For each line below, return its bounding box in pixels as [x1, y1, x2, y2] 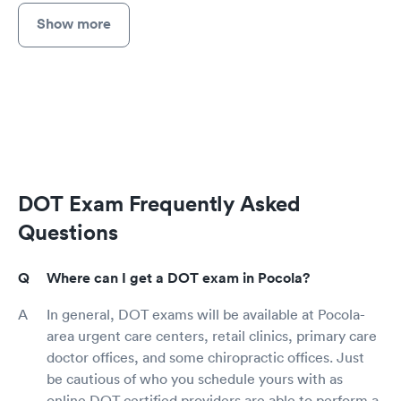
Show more [37, 13, 111, 33]
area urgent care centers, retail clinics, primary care [47, 327, 377, 345]
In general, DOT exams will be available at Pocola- [47, 305, 365, 323]
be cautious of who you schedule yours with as [47, 370, 343, 388]
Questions [18, 218, 118, 245]
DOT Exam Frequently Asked [18, 190, 301, 217]
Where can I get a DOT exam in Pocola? [47, 269, 310, 287]
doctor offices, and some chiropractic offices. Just [47, 348, 364, 366]
